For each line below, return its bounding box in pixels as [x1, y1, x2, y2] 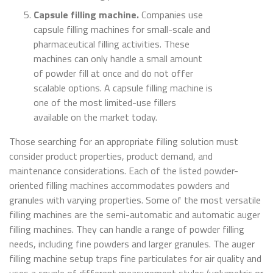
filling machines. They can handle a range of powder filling [9, 222, 244, 237]
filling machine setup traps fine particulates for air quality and [9, 251, 261, 266]
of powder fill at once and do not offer [34, 66, 193, 81]
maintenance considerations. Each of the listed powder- [9, 163, 238, 179]
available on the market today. [34, 110, 157, 125]
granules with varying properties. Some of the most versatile [9, 193, 261, 208]
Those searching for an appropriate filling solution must [9, 134, 238, 149]
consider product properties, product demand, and [9, 149, 213, 164]
